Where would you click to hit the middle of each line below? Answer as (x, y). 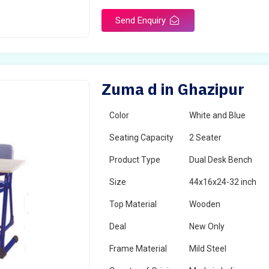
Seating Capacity (142, 138)
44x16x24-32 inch (223, 182)
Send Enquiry (142, 20)
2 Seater (206, 138)
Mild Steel (208, 249)
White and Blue (218, 115)
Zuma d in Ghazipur (173, 89)
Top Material (133, 204)
